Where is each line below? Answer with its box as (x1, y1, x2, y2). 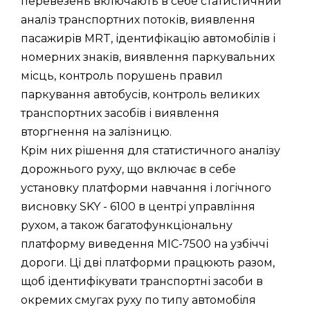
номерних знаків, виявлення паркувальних (21, 50, 275, 64)
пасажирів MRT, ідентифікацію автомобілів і (21, 31, 275, 45)
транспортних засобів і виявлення (21, 106, 219, 120)
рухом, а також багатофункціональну (21, 218, 232, 232)
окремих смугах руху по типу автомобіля (21, 293, 256, 307)
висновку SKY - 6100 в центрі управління (21, 199, 255, 213)
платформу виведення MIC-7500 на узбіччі (21, 237, 268, 250)
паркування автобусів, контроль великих (21, 87, 259, 101)
